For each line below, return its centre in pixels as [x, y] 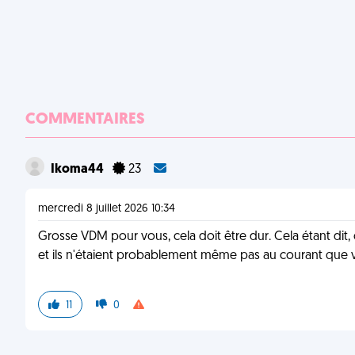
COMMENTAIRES [85, 120]
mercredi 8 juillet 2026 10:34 [107, 209]
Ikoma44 [78, 170]
